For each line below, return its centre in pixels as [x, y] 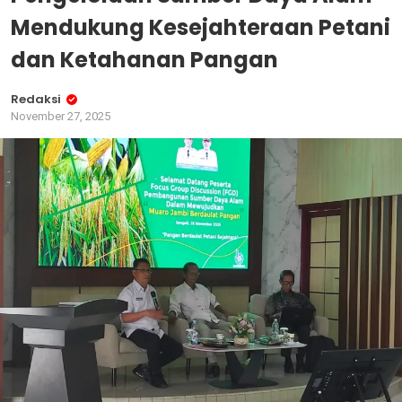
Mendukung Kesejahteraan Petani [201, 27]
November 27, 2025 [61, 117]
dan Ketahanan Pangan [144, 60]
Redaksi [36, 100]
